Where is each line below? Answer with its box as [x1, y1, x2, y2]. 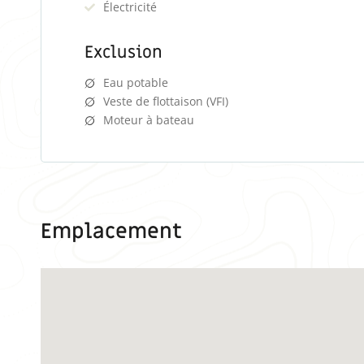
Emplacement [41, 218, 183, 246]
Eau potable [103, 75, 169, 91]
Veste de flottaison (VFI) [103, 93, 229, 110]
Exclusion [84, 41, 163, 64]
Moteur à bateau [103, 112, 195, 128]
